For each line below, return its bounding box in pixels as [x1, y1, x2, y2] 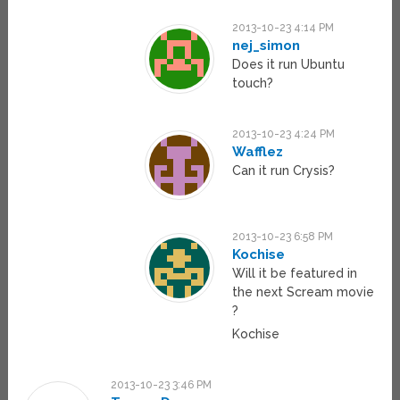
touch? [232, 76, 274, 91]
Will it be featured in [232, 266, 358, 281]
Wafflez [232, 144, 284, 161]
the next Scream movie [232, 285, 375, 300]
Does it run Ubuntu [232, 57, 346, 72]
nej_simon [232, 37, 301, 54]
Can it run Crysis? [232, 163, 336, 179]
